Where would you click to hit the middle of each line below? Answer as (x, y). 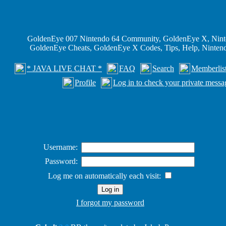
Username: (61, 147)
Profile (85, 82)
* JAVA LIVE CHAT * (64, 68)
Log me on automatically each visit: (105, 176)
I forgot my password (110, 203)
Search (163, 68)
